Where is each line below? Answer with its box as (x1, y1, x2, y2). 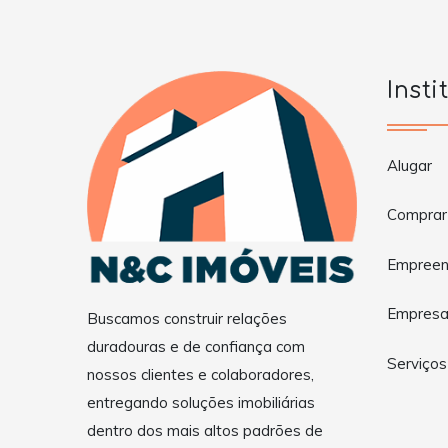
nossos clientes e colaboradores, (87, 365, 314, 385)
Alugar (387, 155, 432, 175)
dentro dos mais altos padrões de (87, 421, 323, 441)
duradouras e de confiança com (87, 337, 305, 357)
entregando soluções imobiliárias (87, 393, 315, 413)
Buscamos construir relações (87, 309, 287, 329)
